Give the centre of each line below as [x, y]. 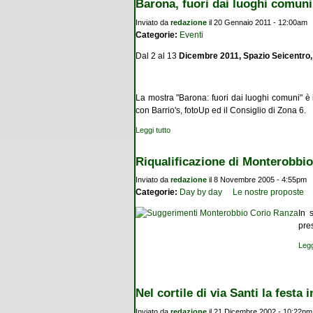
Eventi [191, 35]
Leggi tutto [153, 130]
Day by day [201, 192]
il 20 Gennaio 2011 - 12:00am [257, 22]
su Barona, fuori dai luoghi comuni [227, 130]
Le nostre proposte [268, 192]
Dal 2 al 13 [157, 56]
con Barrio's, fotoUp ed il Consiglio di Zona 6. [221, 110]
